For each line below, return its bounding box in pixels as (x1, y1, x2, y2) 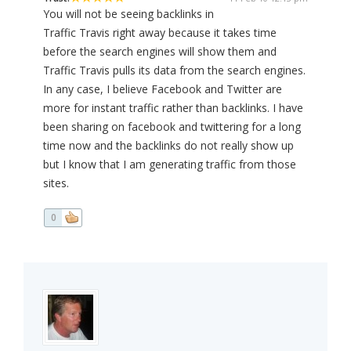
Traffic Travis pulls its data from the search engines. (43, 63, 306, 78)
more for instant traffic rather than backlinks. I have (43, 100, 303, 116)
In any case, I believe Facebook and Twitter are (43, 81, 282, 97)
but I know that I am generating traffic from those (43, 157, 296, 172)
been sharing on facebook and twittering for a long (43, 119, 301, 135)
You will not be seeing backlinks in (43, 6, 214, 22)
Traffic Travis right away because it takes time (43, 25, 277, 41)
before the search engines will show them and (43, 44, 277, 60)
